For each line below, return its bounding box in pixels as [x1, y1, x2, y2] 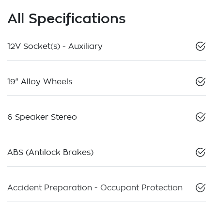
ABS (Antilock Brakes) [7, 149, 93, 157]
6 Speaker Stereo [7, 113, 77, 122]
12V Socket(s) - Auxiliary [7, 43, 103, 51]
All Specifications [7, 11, 126, 26]
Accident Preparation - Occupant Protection [7, 184, 183, 192]
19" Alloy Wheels [7, 78, 72, 86]
